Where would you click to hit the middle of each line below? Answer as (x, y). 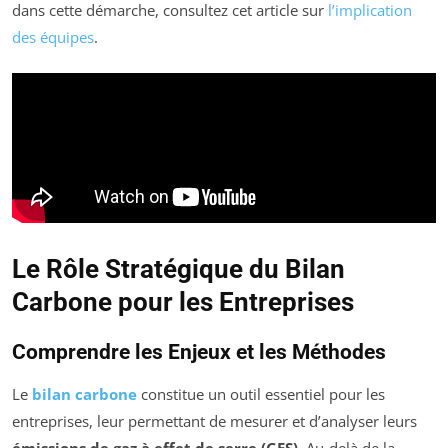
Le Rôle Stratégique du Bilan (178, 269)
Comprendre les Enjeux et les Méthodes (199, 352)
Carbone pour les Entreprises (183, 302)
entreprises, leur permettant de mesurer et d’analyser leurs (214, 421)
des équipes (53, 36)
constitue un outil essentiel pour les (261, 394)
